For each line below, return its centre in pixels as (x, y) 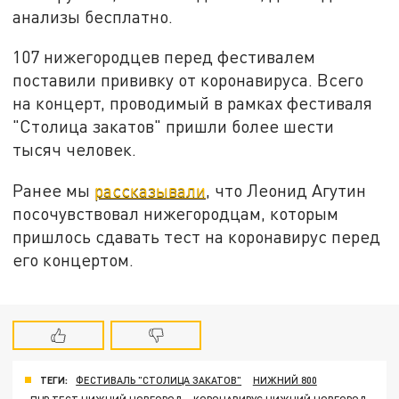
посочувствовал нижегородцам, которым (176, 214)
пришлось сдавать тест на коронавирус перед (197, 237)
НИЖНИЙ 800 (285, 379)
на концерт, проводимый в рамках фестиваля (193, 103)
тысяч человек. (77, 150)
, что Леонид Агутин (286, 191)
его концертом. (76, 260)
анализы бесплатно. (93, 16)
